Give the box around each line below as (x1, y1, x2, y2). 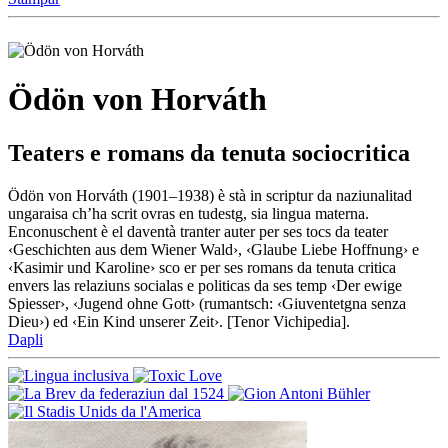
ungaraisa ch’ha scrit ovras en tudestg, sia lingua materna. (8, 204, 369, 222)
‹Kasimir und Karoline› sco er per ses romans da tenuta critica (8, 258, 396, 276)
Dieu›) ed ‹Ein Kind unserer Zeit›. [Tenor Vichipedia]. (8, 312, 350, 330)
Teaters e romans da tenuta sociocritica (8, 139, 410, 166)
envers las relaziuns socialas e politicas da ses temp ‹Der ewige (8, 276, 402, 294)
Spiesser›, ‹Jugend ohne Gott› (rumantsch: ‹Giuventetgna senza (8, 294, 406, 312)
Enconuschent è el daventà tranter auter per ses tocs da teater (8, 222, 388, 240)
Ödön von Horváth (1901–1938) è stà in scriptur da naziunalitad (8, 186, 412, 204)
